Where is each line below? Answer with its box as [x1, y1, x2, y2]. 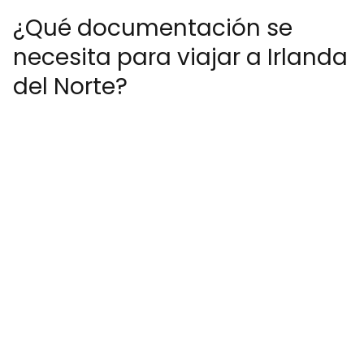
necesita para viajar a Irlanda [13, 41, 348, 73]
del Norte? [13, 71, 128, 102]
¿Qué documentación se [13, 12, 292, 44]
